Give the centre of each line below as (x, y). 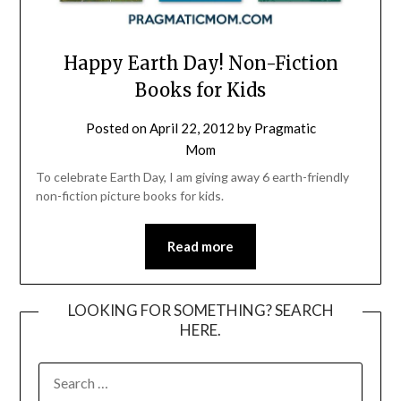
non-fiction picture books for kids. (129, 195)
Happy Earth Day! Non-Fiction (200, 63)
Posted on (117, 128)
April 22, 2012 (192, 128)
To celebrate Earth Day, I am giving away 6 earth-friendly (192, 176)
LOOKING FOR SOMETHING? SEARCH (200, 310)
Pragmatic (285, 128)
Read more (200, 246)
